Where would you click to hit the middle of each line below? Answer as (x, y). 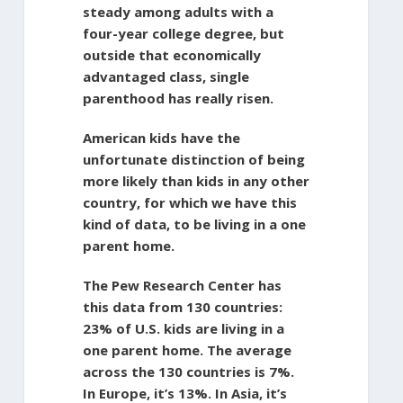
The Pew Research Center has (182, 285)
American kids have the (161, 137)
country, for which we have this (189, 202)
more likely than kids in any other (196, 180)
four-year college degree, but (183, 33)
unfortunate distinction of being (193, 159)
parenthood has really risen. (178, 98)
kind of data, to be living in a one (194, 224)
